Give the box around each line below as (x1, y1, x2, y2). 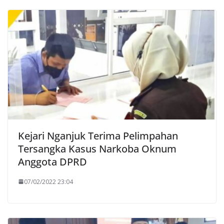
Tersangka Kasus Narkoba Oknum (18, 141, 176, 155)
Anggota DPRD (18, 154, 87, 168)
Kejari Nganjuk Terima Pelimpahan (18, 128, 178, 142)
